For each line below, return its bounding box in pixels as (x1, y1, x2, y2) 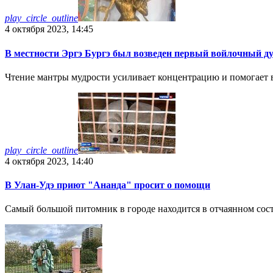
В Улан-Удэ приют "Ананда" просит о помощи (5, 180, 210, 191)
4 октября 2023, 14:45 (5, 24, 93, 35)
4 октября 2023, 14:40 (5, 155, 93, 166)
